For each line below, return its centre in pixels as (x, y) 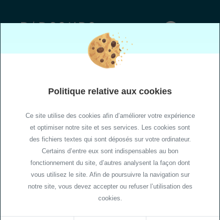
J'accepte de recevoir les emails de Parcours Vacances (100, 19)
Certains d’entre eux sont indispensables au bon (110, 151)
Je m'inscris (110, 45)
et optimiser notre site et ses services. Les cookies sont (110, 127)
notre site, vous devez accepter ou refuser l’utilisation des (110, 186)
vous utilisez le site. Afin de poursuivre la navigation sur (110, 174)
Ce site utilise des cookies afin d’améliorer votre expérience (110, 115)
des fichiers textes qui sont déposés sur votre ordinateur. (110, 139)
